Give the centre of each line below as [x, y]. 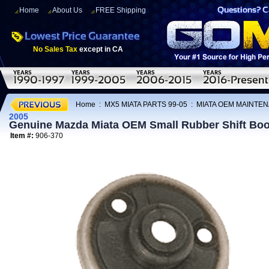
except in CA [100, 49]
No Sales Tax [55, 49]
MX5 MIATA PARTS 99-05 [146, 104]
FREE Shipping [121, 10]
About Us [67, 10]
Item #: [23, 136]
